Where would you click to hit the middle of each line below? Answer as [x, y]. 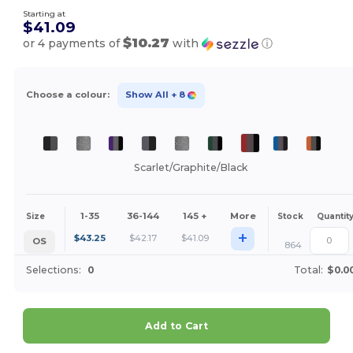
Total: [308, 270]
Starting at [45, 13]
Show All [147, 95]
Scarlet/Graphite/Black [190, 168]
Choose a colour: [67, 95]
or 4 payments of [73, 43]
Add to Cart [176, 326]
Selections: [53, 270]
